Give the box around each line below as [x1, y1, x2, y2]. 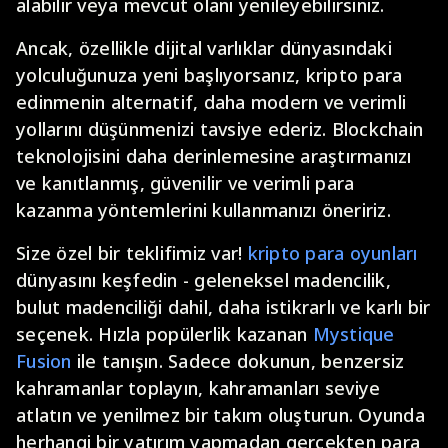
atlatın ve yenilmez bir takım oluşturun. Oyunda [16, 403, 425, 427]
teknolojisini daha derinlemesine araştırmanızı [16, 144, 412, 168]
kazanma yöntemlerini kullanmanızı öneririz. [16, 198, 391, 222]
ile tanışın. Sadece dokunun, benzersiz [71, 349, 405, 373]
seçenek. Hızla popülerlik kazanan [16, 322, 313, 346]
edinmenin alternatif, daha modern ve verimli [16, 90, 406, 114]
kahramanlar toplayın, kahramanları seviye [16, 376, 381, 400]
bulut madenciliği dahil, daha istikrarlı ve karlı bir [16, 295, 431, 319]
